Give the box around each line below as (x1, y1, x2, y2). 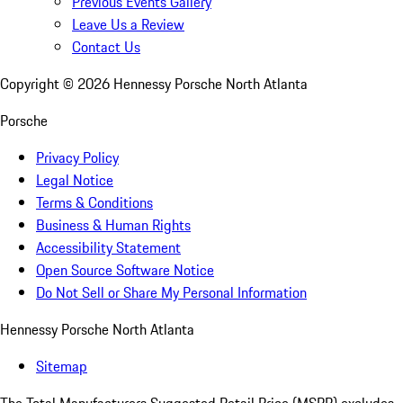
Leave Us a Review (72, 13, 184, 36)
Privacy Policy (36, 147, 119, 169)
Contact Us (72, 36, 140, 58)
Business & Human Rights (36, 214, 191, 237)
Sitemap (36, 355, 87, 378)
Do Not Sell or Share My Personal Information (36, 282, 307, 304)
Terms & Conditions (36, 192, 153, 214)
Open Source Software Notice (36, 259, 214, 282)
